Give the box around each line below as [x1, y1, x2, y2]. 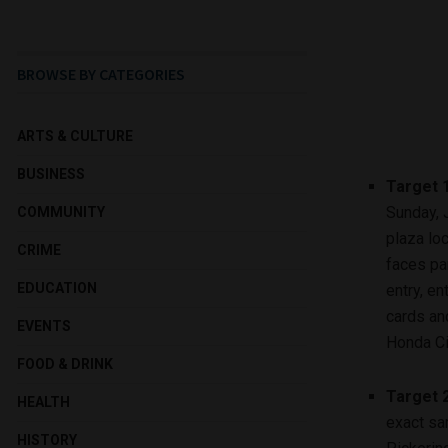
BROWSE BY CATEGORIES [17, 63, 185, 84]
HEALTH [17, 393, 70, 410]
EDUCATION [17, 279, 97, 296]
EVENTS [17, 317, 71, 334]
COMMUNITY [17, 203, 105, 220]
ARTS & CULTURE [17, 127, 133, 144]
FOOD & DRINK [17, 355, 113, 372]
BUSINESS [17, 165, 85, 182]
